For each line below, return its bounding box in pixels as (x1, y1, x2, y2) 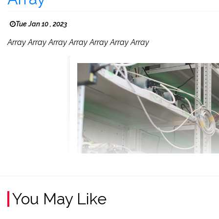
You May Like (12, 190, 107, 208)
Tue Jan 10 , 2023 (16, 20, 67, 28)
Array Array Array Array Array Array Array (7, 38, 149, 47)
